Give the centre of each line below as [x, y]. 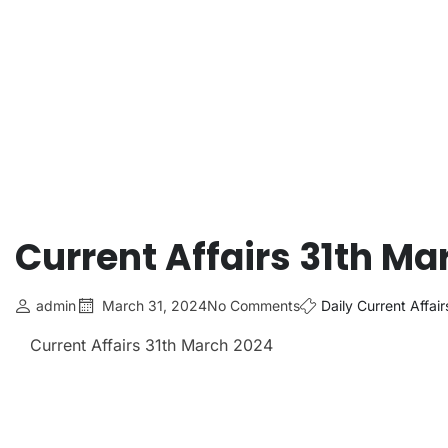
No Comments [253, 306]
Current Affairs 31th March [129, 345]
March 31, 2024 [154, 306]
